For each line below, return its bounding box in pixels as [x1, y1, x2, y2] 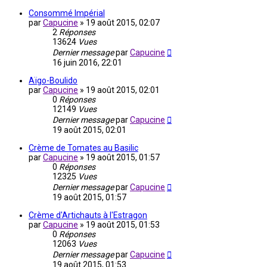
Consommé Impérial [29, 8, 105, 18]
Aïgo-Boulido [29, 76, 77, 86]
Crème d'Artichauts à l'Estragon [29, 210, 147, 221]
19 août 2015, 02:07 [86, 18, 160, 28]
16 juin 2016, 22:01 [52, 58, 122, 68]
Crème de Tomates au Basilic [29, 143, 138, 153]
